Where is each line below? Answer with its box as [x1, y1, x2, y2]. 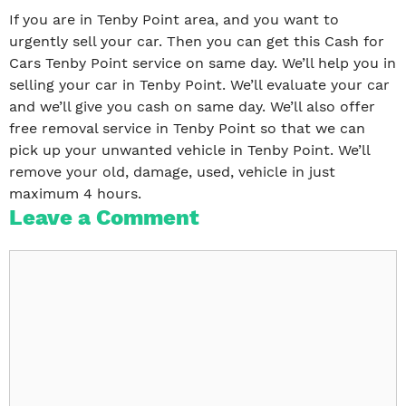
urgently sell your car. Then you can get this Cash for [9, 33, 384, 51]
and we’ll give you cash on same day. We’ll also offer [9, 98, 375, 116]
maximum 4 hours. [9, 185, 141, 203]
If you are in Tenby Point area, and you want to [9, 11, 339, 29]
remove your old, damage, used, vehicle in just [9, 163, 335, 181]
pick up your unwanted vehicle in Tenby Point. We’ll [9, 141, 370, 159]
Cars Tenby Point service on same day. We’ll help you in [9, 54, 396, 72]
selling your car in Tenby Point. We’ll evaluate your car [9, 76, 390, 94]
